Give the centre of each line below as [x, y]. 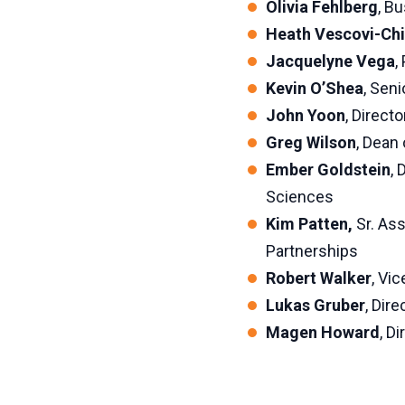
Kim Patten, [311, 224]
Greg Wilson [311, 142]
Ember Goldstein [328, 170]
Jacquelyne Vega [330, 61]
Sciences [299, 197]
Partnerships [311, 251]
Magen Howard [322, 332]
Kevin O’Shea [314, 88]
